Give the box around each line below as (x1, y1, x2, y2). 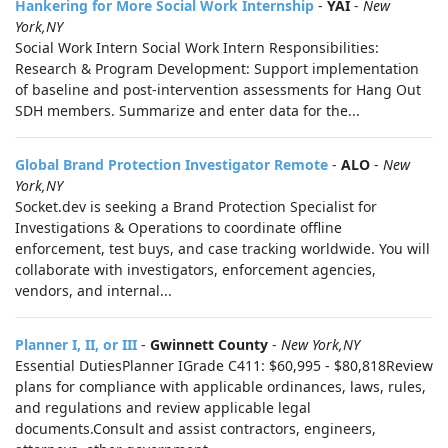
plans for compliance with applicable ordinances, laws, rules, (15, 377, 426, 396)
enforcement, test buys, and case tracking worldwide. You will (15, 239, 430, 258)
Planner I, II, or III (15, 335, 137, 354)
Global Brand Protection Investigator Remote (15, 155, 328, 174)
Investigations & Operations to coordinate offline (15, 218, 342, 237)
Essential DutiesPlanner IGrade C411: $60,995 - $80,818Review (15, 356, 433, 375)
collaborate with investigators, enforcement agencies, (15, 260, 376, 279)
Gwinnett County (150, 335, 268, 354)
